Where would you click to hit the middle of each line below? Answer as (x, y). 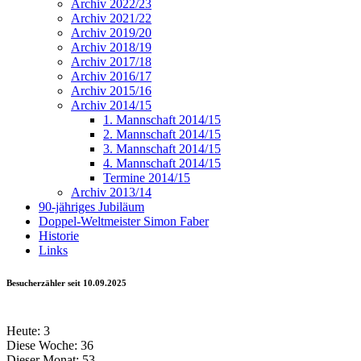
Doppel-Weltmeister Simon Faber (124, 222)
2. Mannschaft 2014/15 (162, 135)
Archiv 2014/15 (111, 106)
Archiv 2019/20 (111, 33)
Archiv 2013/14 (111, 193)
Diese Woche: (42, 346)
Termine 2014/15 (147, 178)
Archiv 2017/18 (111, 62)
